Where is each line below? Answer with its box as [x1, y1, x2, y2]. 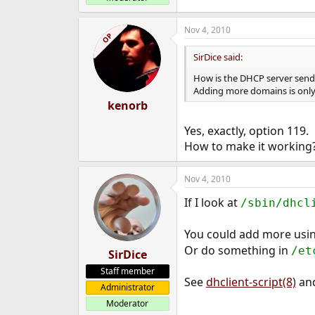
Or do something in [184, 243, 291, 258]
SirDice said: [193, 51, 243, 63]
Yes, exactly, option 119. [184, 123, 309, 139]
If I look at [184, 195, 240, 210]
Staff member [100, 265, 155, 277]
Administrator [100, 281, 155, 293]
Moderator [106, 297, 149, 309]
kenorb [107, 98, 148, 113]
